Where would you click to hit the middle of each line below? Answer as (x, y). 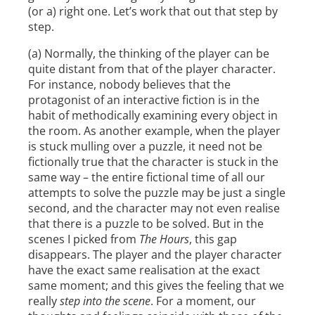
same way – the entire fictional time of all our (147, 178)
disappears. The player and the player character (155, 255)
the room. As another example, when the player (154, 131)
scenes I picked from (84, 239)
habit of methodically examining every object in (153, 116)
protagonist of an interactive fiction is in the (144, 100)
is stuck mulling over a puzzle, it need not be (145, 147)
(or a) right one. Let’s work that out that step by (153, 12)
